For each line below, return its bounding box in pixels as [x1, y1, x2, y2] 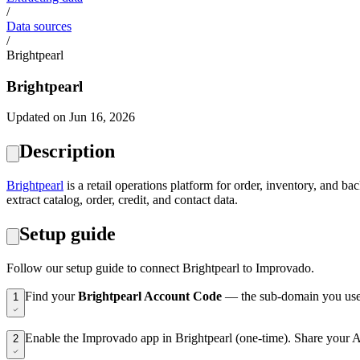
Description [19, 141, 115, 162]
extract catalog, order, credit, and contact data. [6, 193, 238, 207]
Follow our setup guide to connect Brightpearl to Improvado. [6, 261, 314, 276]
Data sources [6, 19, 72, 33]
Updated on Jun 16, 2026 [6, 110, 135, 125]
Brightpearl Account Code [78, 289, 222, 304]
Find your [25, 289, 78, 304]
